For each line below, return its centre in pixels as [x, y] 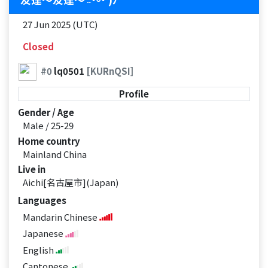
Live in [32, 169]
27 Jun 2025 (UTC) [60, 24]
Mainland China [54, 154]
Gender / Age [46, 112]
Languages [42, 200]
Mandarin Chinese [61, 217]
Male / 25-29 [48, 125]
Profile [134, 94]
